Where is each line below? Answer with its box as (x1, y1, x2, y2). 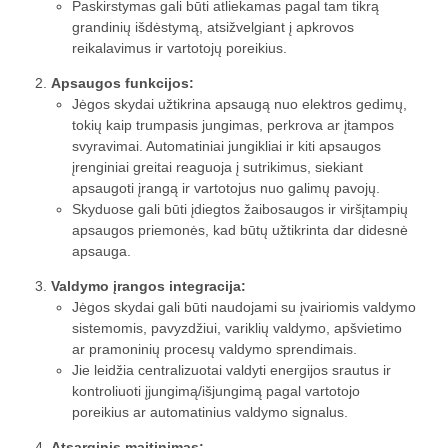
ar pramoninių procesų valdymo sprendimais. (72, 341, 357, 358)
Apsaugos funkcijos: (51, 75, 194, 92)
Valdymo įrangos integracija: (51, 278, 246, 295)
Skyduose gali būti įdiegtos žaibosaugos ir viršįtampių (72, 201, 408, 218)
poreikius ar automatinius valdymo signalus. (72, 404, 348, 421)
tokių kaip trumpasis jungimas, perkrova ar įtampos (72, 117, 394, 134)
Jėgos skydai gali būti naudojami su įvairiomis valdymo (72, 299, 416, 316)
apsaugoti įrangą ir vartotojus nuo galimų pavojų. (72, 180, 380, 197)
